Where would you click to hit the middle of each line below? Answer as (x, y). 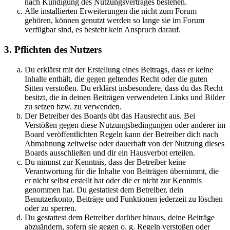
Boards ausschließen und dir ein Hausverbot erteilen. (110, 152)
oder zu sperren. (51, 208)
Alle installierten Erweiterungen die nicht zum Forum (111, 11)
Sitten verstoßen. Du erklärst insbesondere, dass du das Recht (124, 88)
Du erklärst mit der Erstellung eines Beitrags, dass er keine (119, 69)
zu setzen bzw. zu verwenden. (73, 106)
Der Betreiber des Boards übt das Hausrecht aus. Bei (110, 116)
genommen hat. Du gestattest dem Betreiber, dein (104, 189)
